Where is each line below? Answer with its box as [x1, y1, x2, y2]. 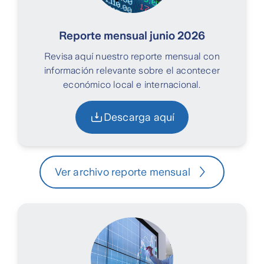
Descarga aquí [103, 111, 175, 124]
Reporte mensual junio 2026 [59, 29, 205, 42]
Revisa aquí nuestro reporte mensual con [44, 51, 220, 62]
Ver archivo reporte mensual [54, 166, 191, 179]
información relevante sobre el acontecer [44, 65, 220, 76]
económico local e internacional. [63, 80, 201, 90]
